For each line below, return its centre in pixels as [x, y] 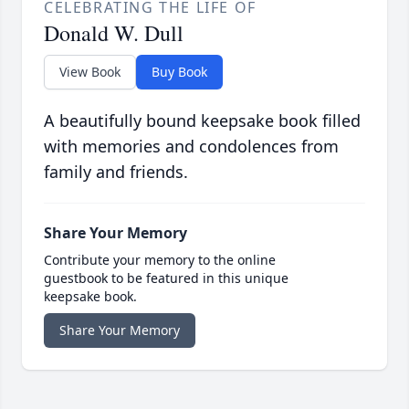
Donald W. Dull [114, 33]
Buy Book [179, 72]
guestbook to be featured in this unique [166, 278]
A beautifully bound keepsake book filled [202, 121]
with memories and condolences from [191, 147]
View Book [90, 72]
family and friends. [116, 172]
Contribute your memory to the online [160, 260]
